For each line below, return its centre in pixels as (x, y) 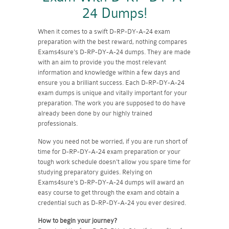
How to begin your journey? (77, 220)
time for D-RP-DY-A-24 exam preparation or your (109, 151)
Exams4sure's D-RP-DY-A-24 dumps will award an (111, 182)
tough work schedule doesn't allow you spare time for (114, 162)
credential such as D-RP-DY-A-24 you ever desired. (112, 202)
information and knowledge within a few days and (109, 72)
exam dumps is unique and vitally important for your (112, 93)
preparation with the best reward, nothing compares (112, 41)
